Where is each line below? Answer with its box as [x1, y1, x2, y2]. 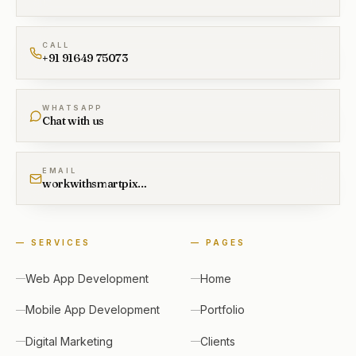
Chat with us [42, 114, 104, 128]
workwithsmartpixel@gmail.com [137, 176, 148, 191]
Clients [200, 334, 235, 348]
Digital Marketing [25, 334, 113, 348]
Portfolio [200, 303, 245, 316]
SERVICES [31, 238, 91, 247]
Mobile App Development [25, 303, 160, 316]
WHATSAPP [42, 103, 103, 112]
